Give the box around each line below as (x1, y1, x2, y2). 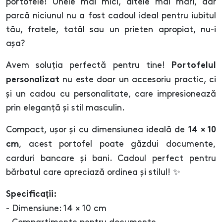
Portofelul (171, 62, 216, 70)
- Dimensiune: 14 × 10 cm (6, 205, 107, 213)
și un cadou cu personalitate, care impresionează (6, 90, 216, 99)
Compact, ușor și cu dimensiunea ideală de (6, 126, 188, 134)
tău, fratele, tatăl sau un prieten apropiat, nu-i (6, 26, 216, 34)
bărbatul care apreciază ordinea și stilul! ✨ (6, 168, 180, 177)
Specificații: (6, 191, 57, 199)
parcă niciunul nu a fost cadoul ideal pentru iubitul (6, 12, 216, 20)
